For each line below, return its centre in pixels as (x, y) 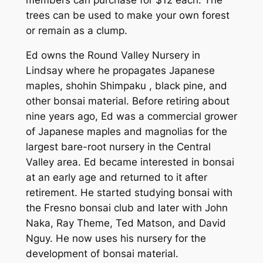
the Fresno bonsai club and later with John (127, 208)
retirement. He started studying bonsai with (129, 193)
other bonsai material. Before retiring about (127, 101)
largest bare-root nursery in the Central (118, 147)
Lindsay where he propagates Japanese (120, 71)
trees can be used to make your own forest (127, 15)
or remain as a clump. (76, 30)
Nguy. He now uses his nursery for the (116, 239)
